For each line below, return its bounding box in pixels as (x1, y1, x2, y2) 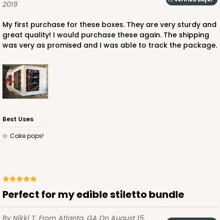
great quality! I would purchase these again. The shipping (2, 30, 209, 40)
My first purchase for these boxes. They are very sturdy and (2, 20, 8, 30)
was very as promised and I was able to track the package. (2, 40, 217, 51)
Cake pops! (15, 132, 44, 140)
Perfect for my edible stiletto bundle (8, 188, 184, 202)
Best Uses (2, 115, 33, 124)
